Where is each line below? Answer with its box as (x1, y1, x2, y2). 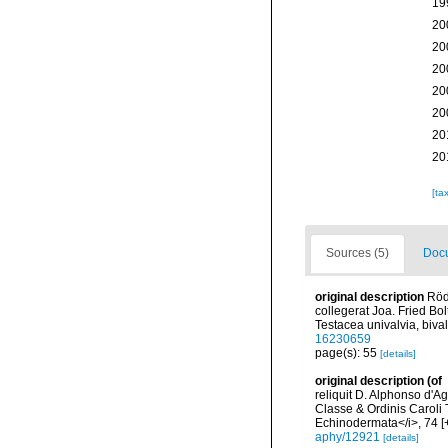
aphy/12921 (315, 430, 380, 444)
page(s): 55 (315, 346, 380, 360)
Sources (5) (326, 246, 389, 260)
